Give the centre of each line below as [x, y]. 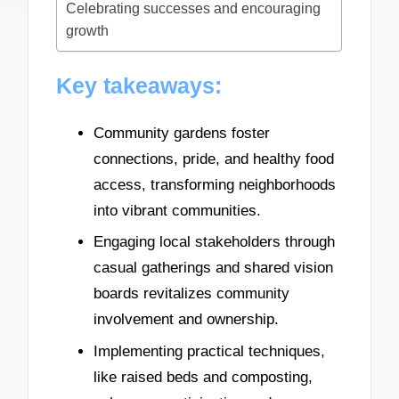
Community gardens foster [182, 133]
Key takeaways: [139, 85]
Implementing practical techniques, [209, 351]
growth [88, 31]
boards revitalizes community [191, 294]
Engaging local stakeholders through [214, 242]
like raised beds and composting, [203, 377]
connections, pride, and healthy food [214, 159]
